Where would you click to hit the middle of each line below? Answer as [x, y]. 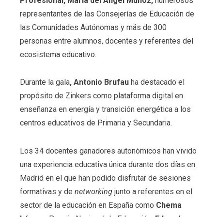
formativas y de [47, 192]
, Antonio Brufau [100, 82]
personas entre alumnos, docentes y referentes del [106, 41]
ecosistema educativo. [58, 54]
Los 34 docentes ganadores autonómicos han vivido [108, 151]
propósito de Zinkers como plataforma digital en [101, 96]
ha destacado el [157, 82]
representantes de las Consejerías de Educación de [107, 14]
